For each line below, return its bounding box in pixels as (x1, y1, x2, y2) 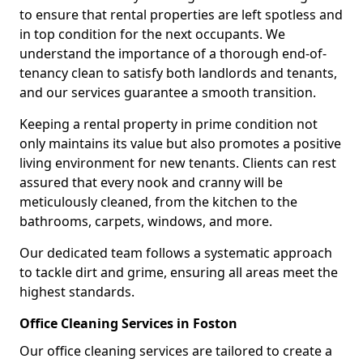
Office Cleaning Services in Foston (19, 314, 237, 332)
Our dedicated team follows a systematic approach (19, 243, 332, 262)
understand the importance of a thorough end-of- (19, 44, 327, 62)
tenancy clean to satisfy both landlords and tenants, (19, 63, 337, 82)
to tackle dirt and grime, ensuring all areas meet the (19, 263, 338, 281)
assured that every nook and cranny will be (19, 173, 283, 191)
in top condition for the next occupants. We (19, 24, 285, 43)
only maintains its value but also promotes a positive (19, 134, 341, 152)
